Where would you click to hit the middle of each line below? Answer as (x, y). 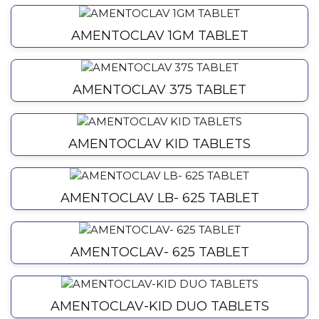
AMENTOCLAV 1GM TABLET (159, 36)
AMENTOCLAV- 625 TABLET (159, 252)
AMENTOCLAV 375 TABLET (159, 90)
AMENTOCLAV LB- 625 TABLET (159, 198)
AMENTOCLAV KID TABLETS (159, 144)
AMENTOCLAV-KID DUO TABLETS (159, 307)
